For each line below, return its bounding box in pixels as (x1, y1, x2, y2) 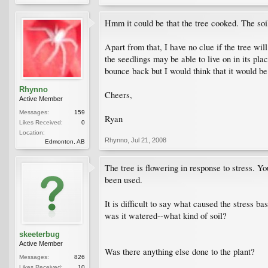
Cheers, (105, 89, 132, 100)
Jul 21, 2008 (131, 136, 166, 144)
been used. (105, 173, 142, 185)
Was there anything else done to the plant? (105, 245, 255, 257)
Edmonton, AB (45, 138, 85, 145)
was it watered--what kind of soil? (105, 209, 227, 221)
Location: (19, 129, 45, 136)
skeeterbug (19, 229, 60, 239)
